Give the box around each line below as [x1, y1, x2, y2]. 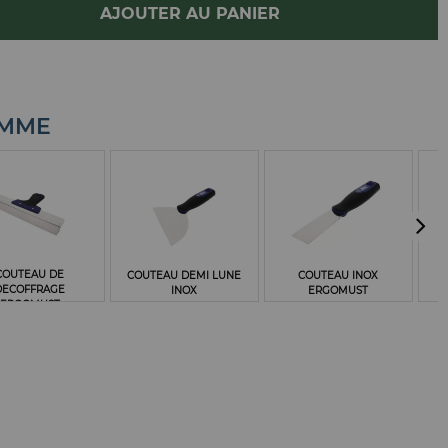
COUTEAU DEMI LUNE [127, 268, 242, 282]
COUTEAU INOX [298, 268, 379, 282]
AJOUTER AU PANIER [99, 4, 280, 23]
